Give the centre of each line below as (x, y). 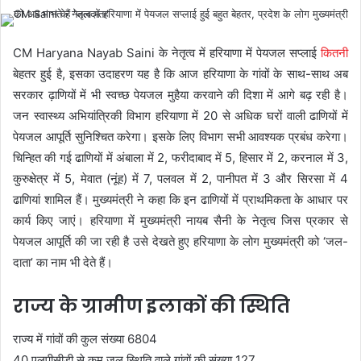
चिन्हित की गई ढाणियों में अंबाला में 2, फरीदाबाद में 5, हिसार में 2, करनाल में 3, (180, 158)
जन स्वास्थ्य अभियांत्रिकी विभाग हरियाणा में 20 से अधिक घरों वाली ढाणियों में (180, 116)
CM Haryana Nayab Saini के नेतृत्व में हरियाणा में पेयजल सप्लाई (167, 53)
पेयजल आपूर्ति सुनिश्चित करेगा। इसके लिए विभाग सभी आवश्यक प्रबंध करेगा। (180, 137)
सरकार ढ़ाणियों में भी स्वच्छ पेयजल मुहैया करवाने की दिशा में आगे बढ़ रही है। (180, 95)
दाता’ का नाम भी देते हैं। (63, 262)
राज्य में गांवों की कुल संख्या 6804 (85, 338)
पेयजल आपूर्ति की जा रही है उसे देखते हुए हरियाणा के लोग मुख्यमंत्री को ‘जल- (180, 241)
